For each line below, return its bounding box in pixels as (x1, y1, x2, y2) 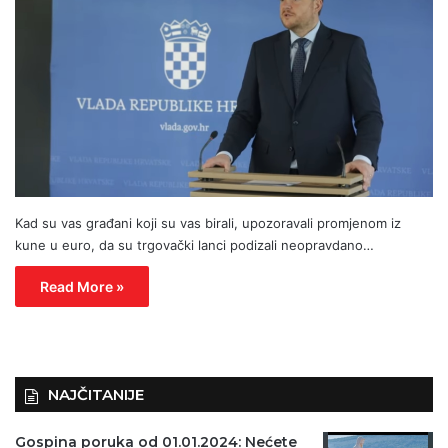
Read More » (40, 278, 124, 296)
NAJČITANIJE (48, 385, 144, 405)
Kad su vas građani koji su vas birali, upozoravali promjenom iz (15, 215, 401, 232)
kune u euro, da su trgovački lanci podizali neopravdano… (15, 237, 374, 254)
